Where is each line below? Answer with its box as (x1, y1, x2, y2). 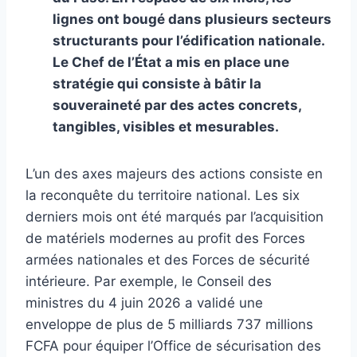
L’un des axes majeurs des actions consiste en (25, 165, 323, 182)
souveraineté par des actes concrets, (53, 96, 301, 113)
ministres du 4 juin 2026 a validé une (25, 294, 263, 311)
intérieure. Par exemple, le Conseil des (25, 273, 272, 289)
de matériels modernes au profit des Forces (25, 229, 305, 246)
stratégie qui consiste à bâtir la (53, 75, 261, 92)
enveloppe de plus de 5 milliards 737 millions (25, 316, 313, 332)
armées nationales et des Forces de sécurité (25, 251, 310, 268)
